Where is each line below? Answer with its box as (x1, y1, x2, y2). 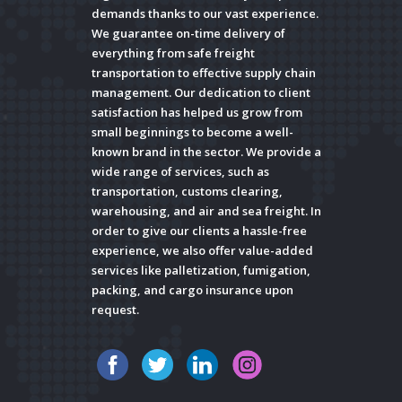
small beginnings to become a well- (92, 124, 293, 141)
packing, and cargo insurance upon (92, 282, 293, 299)
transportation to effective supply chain (92, 65, 316, 82)
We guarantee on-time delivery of (92, 25, 285, 42)
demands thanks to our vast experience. (92, 5, 319, 22)
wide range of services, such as (92, 163, 269, 180)
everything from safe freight (92, 45, 255, 62)
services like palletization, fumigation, (92, 262, 310, 279)
